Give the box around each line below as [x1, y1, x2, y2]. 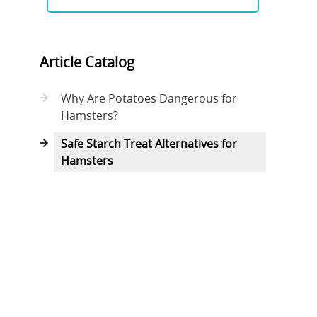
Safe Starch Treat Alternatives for [61, 136, 237, 152]
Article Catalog [40, 52, 134, 72]
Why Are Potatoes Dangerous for [61, 91, 237, 107]
